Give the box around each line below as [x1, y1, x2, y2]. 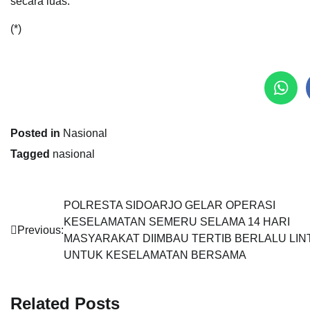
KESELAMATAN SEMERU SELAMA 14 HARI [64, 216, 293, 228]
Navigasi [10, 199, 77, 218]
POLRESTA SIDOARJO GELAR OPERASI [64, 199, 275, 211]
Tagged [10, 148, 53, 160]
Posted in [10, 127, 63, 139]
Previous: [17, 224, 64, 236]
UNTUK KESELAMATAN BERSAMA [64, 249, 246, 261]
